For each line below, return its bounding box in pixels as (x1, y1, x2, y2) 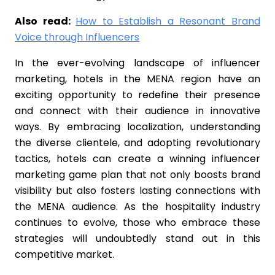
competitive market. (15, 247, 114, 261)
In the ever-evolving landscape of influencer (15, 56, 260, 70)
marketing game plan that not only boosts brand (15, 168, 260, 182)
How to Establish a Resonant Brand (76, 14, 261, 28)
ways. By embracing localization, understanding (15, 120, 260, 134)
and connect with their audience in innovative (15, 104, 260, 118)
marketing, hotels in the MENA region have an (15, 72, 260, 86)
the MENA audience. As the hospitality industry (15, 199, 260, 214)
